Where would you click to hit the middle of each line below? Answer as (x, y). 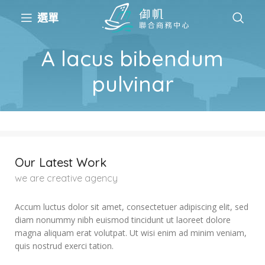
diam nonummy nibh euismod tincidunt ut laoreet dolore (123, 220)
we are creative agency (66, 178)
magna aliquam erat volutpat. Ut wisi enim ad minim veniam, (131, 233)
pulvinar (132, 84)
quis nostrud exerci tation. (64, 246)
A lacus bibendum (132, 59)
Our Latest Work (61, 163)
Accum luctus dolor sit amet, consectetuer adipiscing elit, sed (132, 207)
